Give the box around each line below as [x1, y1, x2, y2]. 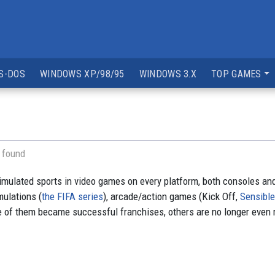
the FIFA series [42, 190, 103, 203]
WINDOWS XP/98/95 [39, 68, 125, 80]
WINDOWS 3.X [139, 68, 197, 80]
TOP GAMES [211, 68, 261, 80]
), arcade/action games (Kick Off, [103, 190, 240, 203]
